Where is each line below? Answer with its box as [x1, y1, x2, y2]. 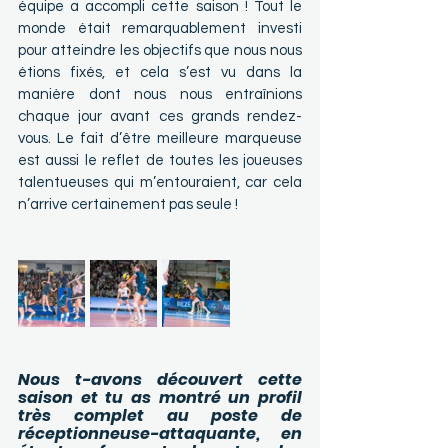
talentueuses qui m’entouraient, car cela [18, 175, 302, 191]
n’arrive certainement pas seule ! [18, 197, 238, 213]
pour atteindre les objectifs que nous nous [18, 43, 302, 59]
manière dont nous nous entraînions [18, 87, 302, 103]
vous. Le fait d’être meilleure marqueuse [18, 131, 302, 147]
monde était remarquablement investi [18, 21, 302, 37]
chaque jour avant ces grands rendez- [18, 109, 302, 125]
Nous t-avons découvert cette [18, 368, 302, 392]
